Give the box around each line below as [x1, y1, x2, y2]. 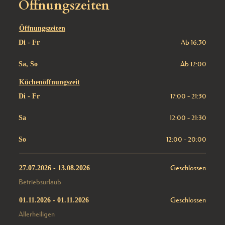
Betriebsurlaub [18, 177, 61, 186]
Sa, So [18, 60, 38, 68]
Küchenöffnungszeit [19, 78, 80, 86]
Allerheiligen [18, 209, 55, 218]
